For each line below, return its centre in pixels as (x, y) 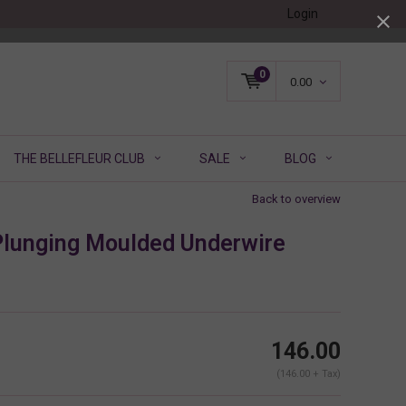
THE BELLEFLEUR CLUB (79, 158)
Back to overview (296, 198)
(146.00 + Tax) (308, 374)
